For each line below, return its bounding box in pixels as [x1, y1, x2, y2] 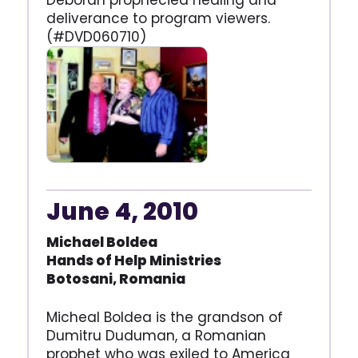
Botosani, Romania [46, 268, 185, 288]
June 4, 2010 [46, 194, 198, 229]
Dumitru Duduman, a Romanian [46, 325, 266, 345]
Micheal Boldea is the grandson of [46, 307, 283, 327]
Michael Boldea [46, 232, 157, 252]
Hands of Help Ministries [46, 250, 221, 270]
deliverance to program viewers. [46, 9, 270, 29]
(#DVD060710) [46, 27, 146, 47]
